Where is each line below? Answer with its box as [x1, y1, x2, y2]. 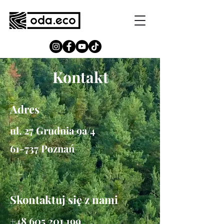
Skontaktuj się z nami [10, 192, 118, 207]
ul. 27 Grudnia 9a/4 [10, 123, 95, 137]
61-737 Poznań [10, 141, 74, 155]
